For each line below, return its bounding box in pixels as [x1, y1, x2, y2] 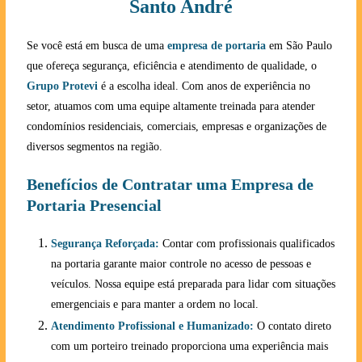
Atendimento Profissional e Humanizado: [50, 320, 254, 332]
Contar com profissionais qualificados [158, 238, 335, 250]
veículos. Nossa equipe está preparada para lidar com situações [50, 278, 335, 290]
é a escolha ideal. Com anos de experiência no [97, 80, 310, 92]
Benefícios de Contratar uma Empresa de [26, 175, 314, 193]
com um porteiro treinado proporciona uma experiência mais [50, 340, 328, 352]
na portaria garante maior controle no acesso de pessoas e [50, 258, 311, 270]
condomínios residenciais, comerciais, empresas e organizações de [26, 120, 326, 133]
